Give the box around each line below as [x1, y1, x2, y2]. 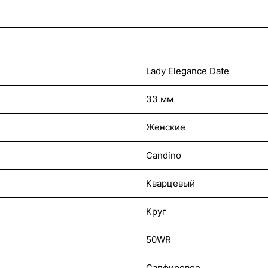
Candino [146, 150, 181, 161]
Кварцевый [146, 178, 195, 189]
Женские [146, 121, 185, 133]
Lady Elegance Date [146, 65, 229, 77]
